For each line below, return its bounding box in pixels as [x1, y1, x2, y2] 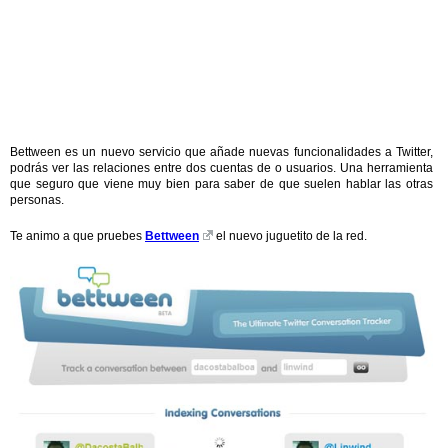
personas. [10, 193, 64, 207]
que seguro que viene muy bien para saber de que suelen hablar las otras [10, 177, 433, 191]
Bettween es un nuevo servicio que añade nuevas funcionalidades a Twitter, [10, 145, 433, 159]
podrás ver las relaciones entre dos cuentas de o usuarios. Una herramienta [10, 161, 433, 175]
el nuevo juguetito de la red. [212, 229, 367, 243]
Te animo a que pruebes [10, 229, 145, 243]
